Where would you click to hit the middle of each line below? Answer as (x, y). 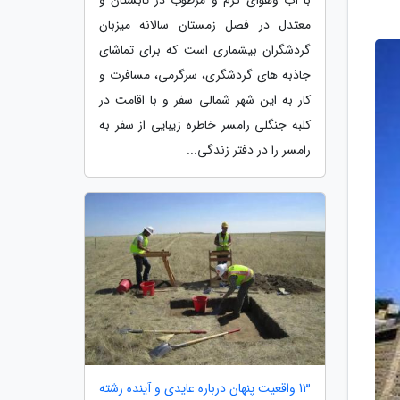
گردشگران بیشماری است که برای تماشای (205, 50)
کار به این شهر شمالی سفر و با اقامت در (205, 100)
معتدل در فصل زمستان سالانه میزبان (205, 25)
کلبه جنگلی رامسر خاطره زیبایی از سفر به (205, 125)
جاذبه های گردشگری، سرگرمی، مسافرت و (205, 75)
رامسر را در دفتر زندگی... (249, 150)
